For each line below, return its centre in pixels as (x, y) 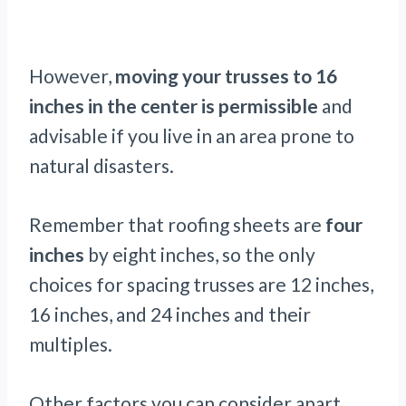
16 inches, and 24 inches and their (170, 314)
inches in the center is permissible (174, 106)
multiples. (71, 344)
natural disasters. (101, 166)
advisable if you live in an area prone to (192, 136)
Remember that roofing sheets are (177, 225)
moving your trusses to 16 (226, 76)
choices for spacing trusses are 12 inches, (201, 285)
